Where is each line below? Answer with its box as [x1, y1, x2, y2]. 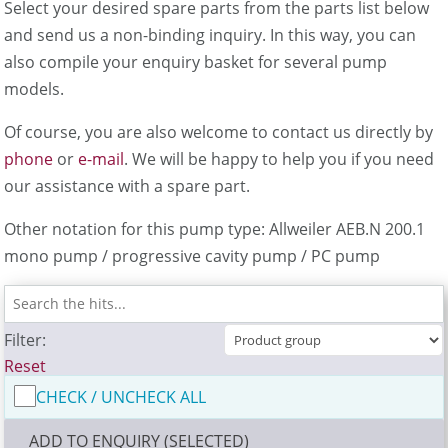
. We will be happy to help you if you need [124, 147, 435, 170]
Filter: [4, 328, 47, 351]
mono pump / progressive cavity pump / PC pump [4, 244, 381, 267]
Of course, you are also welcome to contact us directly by [4, 120, 434, 143]
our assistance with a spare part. [4, 174, 251, 197]
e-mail [78, 147, 125, 170]
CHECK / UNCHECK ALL [36, 385, 207, 408]
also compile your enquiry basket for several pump [4, 50, 388, 73]
